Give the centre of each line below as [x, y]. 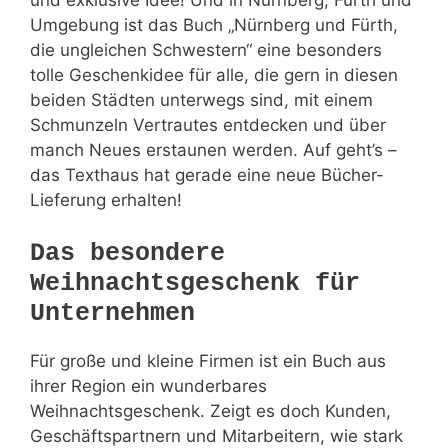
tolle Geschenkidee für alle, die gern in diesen [214, 75]
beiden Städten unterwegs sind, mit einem [201, 100]
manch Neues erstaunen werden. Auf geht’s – [213, 150]
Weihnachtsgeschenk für [195, 283]
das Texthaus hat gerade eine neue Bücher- [207, 175]
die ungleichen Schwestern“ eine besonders [206, 50]
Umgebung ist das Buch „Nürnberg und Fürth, [214, 25]
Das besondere [127, 253]
